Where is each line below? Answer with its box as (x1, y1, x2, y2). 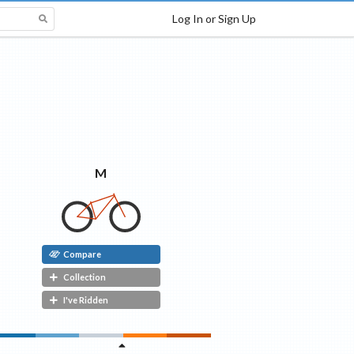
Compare (62, 249, 101, 260)
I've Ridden (62, 295, 108, 306)
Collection (62, 272, 106, 283)
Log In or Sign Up (171, 11, 256, 25)
